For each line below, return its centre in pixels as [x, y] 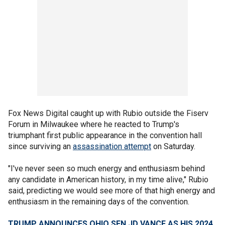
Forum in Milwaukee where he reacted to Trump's [94, 124]
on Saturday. [173, 146]
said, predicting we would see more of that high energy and [111, 191]
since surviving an [40, 146]
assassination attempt [112, 146]
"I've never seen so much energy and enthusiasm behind [106, 168]
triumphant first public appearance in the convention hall [105, 135]
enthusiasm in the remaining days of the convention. [99, 202]
